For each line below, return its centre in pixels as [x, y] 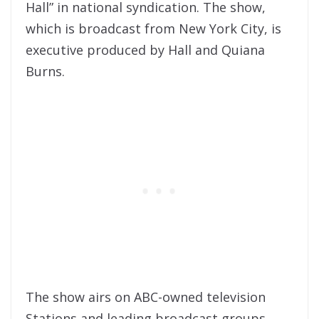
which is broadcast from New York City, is [153, 29]
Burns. [45, 72]
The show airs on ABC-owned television [146, 297]
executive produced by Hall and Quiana [145, 50]
